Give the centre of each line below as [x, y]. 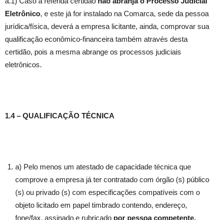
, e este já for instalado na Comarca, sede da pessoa [124, 14]
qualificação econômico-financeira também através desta [96, 39]
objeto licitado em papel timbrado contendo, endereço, [101, 205]
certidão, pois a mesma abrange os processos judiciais [93, 52]
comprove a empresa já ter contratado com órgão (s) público [112, 180]
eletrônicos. [23, 65]
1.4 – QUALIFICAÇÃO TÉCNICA [60, 116]
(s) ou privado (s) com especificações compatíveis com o [108, 192]
